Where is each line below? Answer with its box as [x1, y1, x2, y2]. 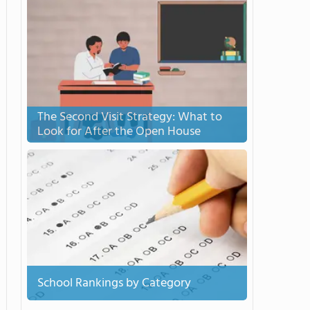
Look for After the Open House [37, 122, 201, 142]
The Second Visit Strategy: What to [37, 107, 222, 127]
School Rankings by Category [37, 273, 191, 293]
